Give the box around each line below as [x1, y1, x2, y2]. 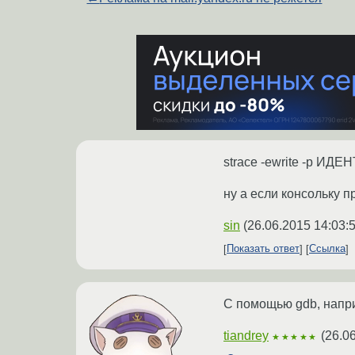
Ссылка [309, 242, 345, 255]
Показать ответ [227, 242, 300, 255]
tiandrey [223, 328, 269, 342]
